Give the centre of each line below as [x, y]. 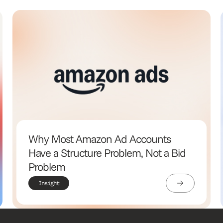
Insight [49, 183]
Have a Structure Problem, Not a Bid [107, 153]
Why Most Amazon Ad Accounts [99, 139]
